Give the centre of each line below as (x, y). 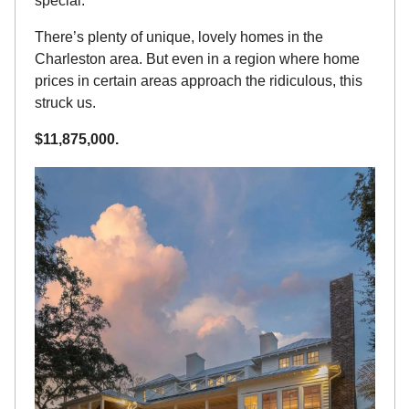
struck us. (65, 102)
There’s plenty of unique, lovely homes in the (178, 37)
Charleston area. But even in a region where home (197, 58)
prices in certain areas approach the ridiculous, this (198, 80)
